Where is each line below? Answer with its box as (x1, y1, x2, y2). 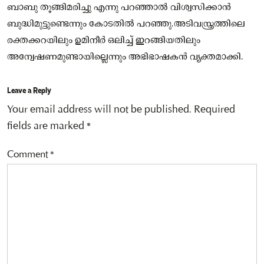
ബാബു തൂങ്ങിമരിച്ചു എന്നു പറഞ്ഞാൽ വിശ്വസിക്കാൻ (7, 1, 231, 14)
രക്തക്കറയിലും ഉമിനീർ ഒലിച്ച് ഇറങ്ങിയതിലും (7, 34, 200, 47)
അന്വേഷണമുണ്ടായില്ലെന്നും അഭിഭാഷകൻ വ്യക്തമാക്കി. (7, 51, 243, 63)
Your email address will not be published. (7, 104, 192, 116)
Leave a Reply (7, 84, 51, 96)
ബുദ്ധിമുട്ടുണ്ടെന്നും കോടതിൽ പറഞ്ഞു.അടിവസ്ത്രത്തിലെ (7, 18, 245, 30)
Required (194, 104, 235, 116)
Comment (7, 149, 50, 161)
